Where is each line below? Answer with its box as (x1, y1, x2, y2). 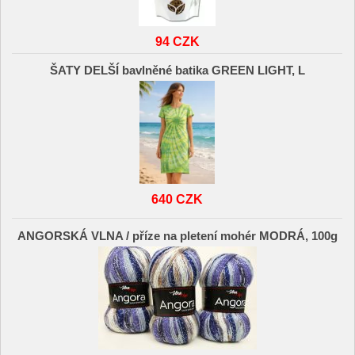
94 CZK (155, 33, 200, 48)
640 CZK (151, 192, 204, 207)
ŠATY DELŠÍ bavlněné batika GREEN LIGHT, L (49, 64, 305, 78)
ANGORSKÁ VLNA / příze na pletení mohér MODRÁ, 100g (17, 229, 338, 242)
